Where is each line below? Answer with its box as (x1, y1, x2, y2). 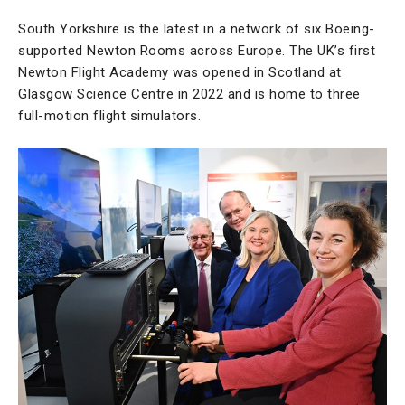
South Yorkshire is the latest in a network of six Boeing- (18, 20, 375, 37)
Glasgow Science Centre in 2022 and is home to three (18, 85, 361, 102)
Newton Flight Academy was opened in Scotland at (18, 63, 342, 80)
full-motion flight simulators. (18, 107, 201, 124)
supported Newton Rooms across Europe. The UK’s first (18, 42, 375, 59)
